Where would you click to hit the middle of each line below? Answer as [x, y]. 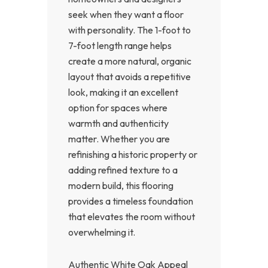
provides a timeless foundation [131, 201]
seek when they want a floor [126, 14]
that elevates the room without [132, 216]
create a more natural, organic [130, 61]
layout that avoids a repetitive [130, 76]
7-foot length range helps [120, 45]
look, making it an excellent [123, 92]
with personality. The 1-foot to [130, 30]
